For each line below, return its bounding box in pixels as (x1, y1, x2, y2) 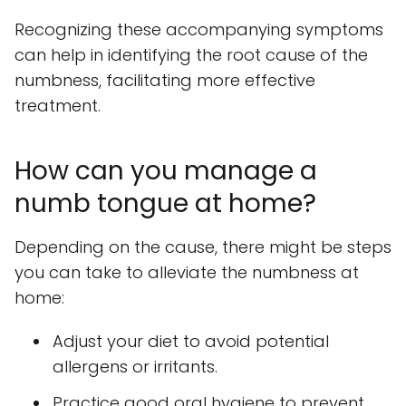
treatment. (14, 94, 101, 118)
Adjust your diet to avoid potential (53, 330, 329, 353)
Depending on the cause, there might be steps (14, 236, 391, 259)
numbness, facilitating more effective (14, 69, 315, 92)
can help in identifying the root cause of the (14, 43, 368, 67)
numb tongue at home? (14, 186, 316, 222)
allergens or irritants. (53, 355, 217, 379)
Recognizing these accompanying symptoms (14, 18, 383, 42)
